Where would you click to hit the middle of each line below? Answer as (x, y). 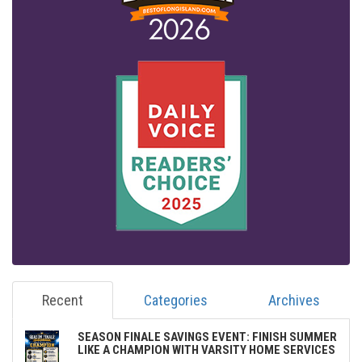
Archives (294, 300)
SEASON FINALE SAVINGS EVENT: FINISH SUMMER (207, 337)
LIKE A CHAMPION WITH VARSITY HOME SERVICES (206, 349)
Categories (175, 300)
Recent (63, 300)
